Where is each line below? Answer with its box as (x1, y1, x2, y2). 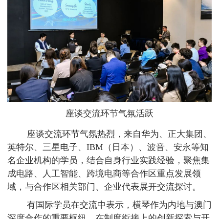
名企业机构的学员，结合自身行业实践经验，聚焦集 (7, 155, 210, 165)
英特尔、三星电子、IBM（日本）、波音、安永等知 (7, 142, 209, 152)
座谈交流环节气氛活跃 (66, 108, 153, 118)
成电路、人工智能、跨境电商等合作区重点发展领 (7, 168, 201, 178)
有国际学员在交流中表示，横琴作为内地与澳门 (7, 199, 212, 210)
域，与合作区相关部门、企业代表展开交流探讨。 (7, 181, 201, 192)
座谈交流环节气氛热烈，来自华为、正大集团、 (7, 129, 212, 139)
